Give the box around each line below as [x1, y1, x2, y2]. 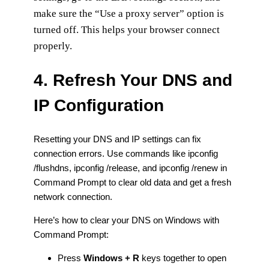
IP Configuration [34, 95, 164, 115]
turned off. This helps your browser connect [34, 23, 220, 35]
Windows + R [83, 252, 139, 263]
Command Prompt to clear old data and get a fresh [34, 177, 231, 187]
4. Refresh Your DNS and [34, 70, 232, 89]
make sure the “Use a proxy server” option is [34, 7, 224, 19]
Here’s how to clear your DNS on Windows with [34, 214, 219, 225]
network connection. [34, 191, 115, 202]
